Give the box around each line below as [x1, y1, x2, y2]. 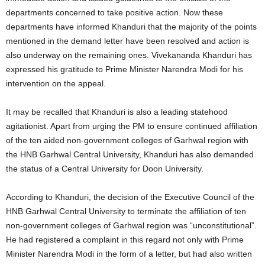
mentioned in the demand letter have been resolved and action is [6, 36, 249, 46]
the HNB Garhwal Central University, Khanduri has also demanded [6, 150, 254, 159]
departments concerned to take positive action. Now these [6, 8, 223, 17]
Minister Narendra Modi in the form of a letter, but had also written [6, 249, 252, 258]
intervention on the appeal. [6, 79, 106, 88]
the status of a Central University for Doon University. [6, 164, 203, 173]
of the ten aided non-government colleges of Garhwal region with [6, 135, 248, 145]
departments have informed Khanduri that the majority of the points [6, 22, 257, 31]
